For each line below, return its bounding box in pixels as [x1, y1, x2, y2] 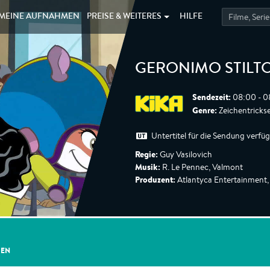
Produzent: [135, 174, 175, 186]
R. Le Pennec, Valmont [160, 162, 243, 172]
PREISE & [87, 13, 124, 21]
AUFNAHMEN [25, 13, 80, 21]
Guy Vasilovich [158, 149, 212, 160]
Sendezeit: [192, 91, 231, 103]
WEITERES [123, 13, 162, 21]
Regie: [135, 148, 158, 160]
